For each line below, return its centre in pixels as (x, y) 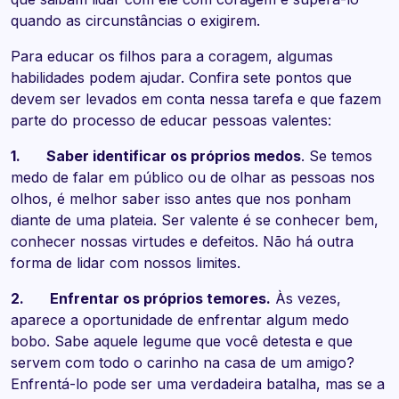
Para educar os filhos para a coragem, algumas (172, 57)
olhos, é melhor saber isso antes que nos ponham (181, 199)
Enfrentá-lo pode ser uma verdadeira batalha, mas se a (198, 384)
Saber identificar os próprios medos (174, 156)
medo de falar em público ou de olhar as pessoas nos (193, 178)
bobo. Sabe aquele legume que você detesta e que (182, 342)
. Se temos (337, 156)
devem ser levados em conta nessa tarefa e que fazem (196, 99)
